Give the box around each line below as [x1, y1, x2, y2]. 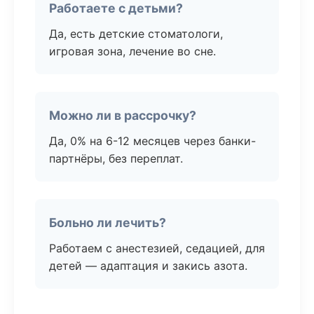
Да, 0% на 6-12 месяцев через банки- [49, 134, 256, 148]
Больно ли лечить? [49, 215, 166, 230]
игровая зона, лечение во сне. [49, 44, 216, 58]
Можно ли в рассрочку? [49, 108, 196, 123]
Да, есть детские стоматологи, [49, 27, 223, 41]
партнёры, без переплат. [49, 151, 183, 165]
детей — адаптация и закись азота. [49, 259, 247, 273]
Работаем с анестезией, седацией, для [49, 241, 265, 255]
